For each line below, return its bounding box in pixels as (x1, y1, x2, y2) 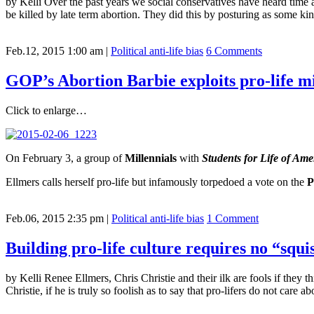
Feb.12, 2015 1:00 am (6, 44, 103, 57)
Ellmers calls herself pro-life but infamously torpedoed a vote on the (6, 175, 307, 188)
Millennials (125, 151, 177, 164)
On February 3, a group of (6, 151, 125, 164)
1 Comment (207, 212, 259, 224)
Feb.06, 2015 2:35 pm (6, 212, 104, 224)
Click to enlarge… (6, 104, 87, 116)
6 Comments (206, 44, 262, 57)
